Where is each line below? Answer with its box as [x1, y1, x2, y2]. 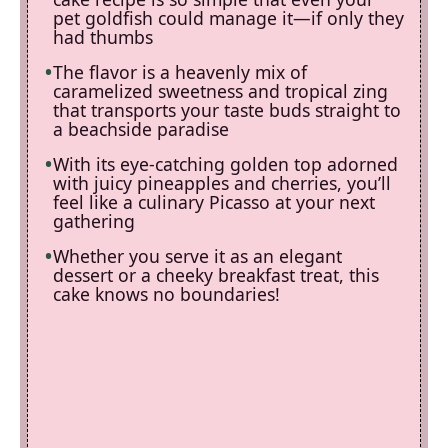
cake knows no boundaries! [53, 282, 280, 306]
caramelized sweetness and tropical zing [53, 79, 388, 103]
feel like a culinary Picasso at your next [53, 190, 375, 214]
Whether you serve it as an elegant [53, 244, 342, 268]
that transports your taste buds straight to [53, 98, 401, 122]
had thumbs [53, 25, 153, 49]
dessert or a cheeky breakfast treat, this [53, 263, 379, 287]
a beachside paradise [53, 117, 229, 141]
